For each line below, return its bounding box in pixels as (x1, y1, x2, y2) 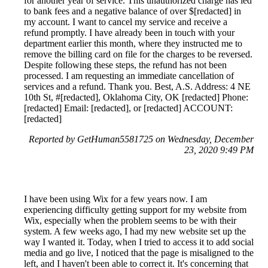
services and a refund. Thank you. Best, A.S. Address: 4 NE (24, 81, 251, 92)
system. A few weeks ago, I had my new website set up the (24, 226, 246, 237)
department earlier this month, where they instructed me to (24, 38, 242, 49)
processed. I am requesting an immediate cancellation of (24, 71, 234, 81)
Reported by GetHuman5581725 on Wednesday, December (29, 134, 254, 145)
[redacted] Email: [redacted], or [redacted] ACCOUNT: (24, 103, 233, 114)
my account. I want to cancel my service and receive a (24, 17, 227, 28)
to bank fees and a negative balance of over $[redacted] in (24, 6, 241, 17)
